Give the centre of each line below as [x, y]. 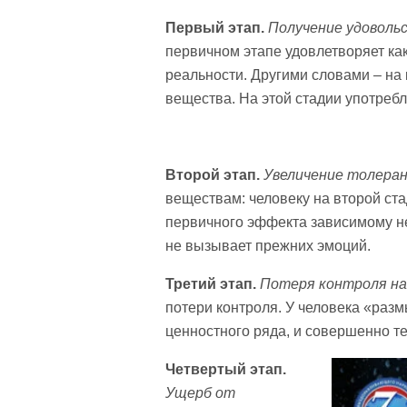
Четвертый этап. [226, 369]
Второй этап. [213, 175]
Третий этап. [211, 284]
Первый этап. [215, 28]
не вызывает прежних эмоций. [268, 246]
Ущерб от [200, 393]
